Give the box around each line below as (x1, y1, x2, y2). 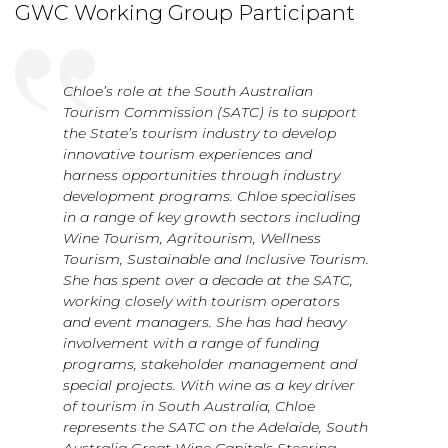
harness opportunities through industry (63, 166, 340, 184)
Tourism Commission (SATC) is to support (63, 103, 357, 121)
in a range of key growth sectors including (63, 208, 361, 226)
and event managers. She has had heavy (63, 313, 346, 331)
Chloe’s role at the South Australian (63, 82, 313, 100)
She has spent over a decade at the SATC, (63, 271, 353, 289)
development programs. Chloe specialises (63, 187, 356, 205)
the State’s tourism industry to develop (63, 124, 336, 142)
